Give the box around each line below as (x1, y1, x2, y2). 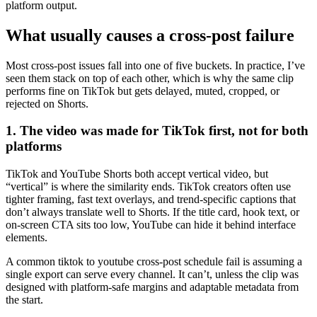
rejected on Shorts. (6, 97, 88, 110)
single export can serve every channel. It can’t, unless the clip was (6, 268, 299, 281)
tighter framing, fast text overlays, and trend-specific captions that (6, 193, 296, 206)
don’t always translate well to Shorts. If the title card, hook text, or (6, 206, 299, 219)
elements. (6, 231, 47, 244)
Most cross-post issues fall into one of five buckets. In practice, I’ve (6, 59, 305, 71)
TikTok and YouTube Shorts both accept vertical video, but (6, 168, 268, 180)
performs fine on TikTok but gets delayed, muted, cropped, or (6, 84, 279, 97)
